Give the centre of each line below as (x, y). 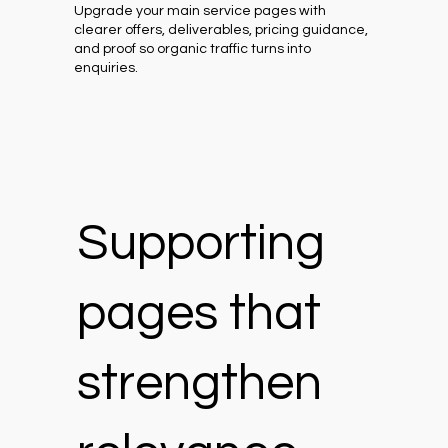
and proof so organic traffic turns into (193, 49)
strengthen (199, 384)
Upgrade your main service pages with (200, 11)
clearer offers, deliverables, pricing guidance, (221, 30)
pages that (198, 314)
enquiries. (106, 68)
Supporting (200, 244)
